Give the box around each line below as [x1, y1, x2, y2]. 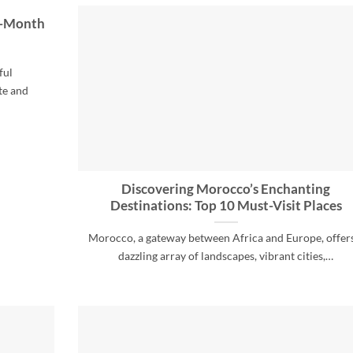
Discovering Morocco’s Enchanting [121, 181, 330, 198]
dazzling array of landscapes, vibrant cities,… [118, 249, 333, 263]
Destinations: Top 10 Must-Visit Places [110, 198, 342, 214]
